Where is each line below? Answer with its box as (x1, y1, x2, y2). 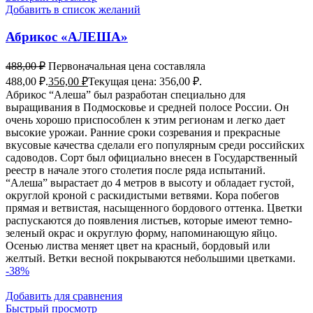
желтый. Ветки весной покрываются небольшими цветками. (6, 252, 296, 264)
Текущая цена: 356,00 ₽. (88, 75, 202, 87)
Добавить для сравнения (6, 289, 122, 302)
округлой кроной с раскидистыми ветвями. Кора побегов (6, 189, 279, 201)
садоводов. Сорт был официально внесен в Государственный (6, 151, 298, 163)
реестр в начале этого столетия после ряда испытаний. (6, 163, 265, 176)
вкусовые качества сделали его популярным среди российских (6, 138, 305, 151)
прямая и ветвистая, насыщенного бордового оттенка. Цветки (6, 201, 303, 214)
